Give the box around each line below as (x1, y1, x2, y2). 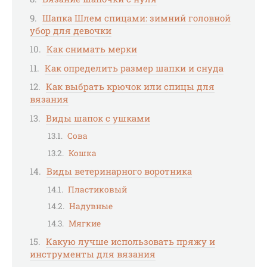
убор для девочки (30, 24, 111, 36)
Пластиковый (68, 184, 127, 195)
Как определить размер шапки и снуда (45, 61, 223, 74)
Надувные (69, 201, 113, 212)
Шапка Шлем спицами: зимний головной (42, 11, 231, 24)
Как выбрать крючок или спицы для (46, 80, 215, 92)
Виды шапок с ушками (46, 111, 150, 124)
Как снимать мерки (46, 43, 137, 55)
